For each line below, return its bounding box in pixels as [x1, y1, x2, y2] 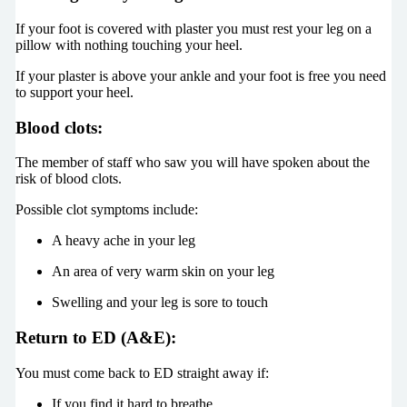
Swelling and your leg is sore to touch [51, 294, 268, 311]
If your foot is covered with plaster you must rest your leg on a [15, 20, 372, 36]
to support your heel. [15, 84, 134, 100]
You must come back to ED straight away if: [15, 364, 269, 381]
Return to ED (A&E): [15, 328, 176, 348]
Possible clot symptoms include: [15, 202, 198, 218]
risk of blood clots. [15, 171, 122, 187]
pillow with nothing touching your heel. [15, 36, 243, 53]
